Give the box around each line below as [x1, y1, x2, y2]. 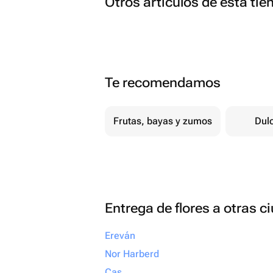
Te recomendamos [105, 75, 221, 90]
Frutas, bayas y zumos [113, 115, 212, 127]
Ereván [105, 230, 135, 241]
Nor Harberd [105, 248, 159, 260]
